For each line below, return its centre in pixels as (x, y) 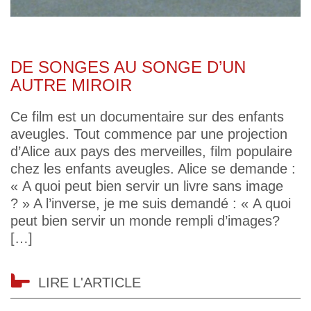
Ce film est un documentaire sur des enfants (147, 116)
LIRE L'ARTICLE (90, 282)
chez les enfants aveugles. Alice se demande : (153, 168)
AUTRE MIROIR (71, 85)
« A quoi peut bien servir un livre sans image (147, 186)
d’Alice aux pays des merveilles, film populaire (151, 151)
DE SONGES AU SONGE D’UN (128, 67)
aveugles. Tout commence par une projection (149, 134)
